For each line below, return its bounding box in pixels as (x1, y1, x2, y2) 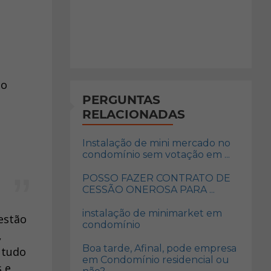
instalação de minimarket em (82, 207, 222, 219)
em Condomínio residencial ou (82, 254, 229, 266)
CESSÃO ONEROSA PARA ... (82, 184, 215, 195)
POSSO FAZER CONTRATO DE (82, 172, 230, 184)
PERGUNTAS (82, 93, 160, 107)
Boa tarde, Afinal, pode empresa (82, 243, 237, 254)
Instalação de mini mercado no (82, 137, 230, 149)
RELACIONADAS (82, 107, 185, 122)
